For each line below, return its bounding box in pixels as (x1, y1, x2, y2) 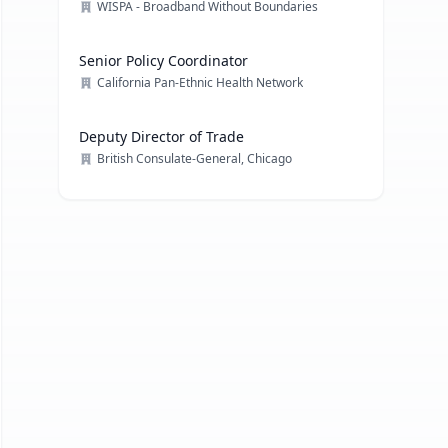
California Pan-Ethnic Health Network (97, 74, 304, 91)
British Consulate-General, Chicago (97, 150, 293, 167)
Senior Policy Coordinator (79, 51, 249, 70)
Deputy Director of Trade (79, 127, 245, 146)
